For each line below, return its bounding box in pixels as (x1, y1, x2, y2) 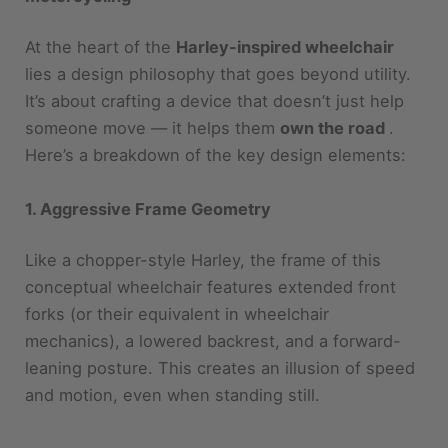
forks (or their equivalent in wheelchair (25, 260, 330, 281)
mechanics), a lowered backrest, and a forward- (25, 287, 402, 308)
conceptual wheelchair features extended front (25, 233, 397, 254)
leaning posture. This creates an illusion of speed (25, 314, 416, 335)
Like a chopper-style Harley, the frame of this (25, 206, 382, 227)
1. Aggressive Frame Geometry (25, 154, 272, 175)
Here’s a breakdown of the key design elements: (25, 101, 407, 122)
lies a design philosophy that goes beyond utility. (25, 20, 412, 41)
